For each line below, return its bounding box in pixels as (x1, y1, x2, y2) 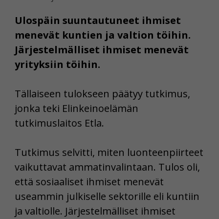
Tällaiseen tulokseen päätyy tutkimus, (15, 87, 190, 100)
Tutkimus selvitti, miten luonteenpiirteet (15, 145, 203, 159)
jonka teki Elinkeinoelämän (15, 101, 138, 115)
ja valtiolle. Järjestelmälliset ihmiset (15, 204, 175, 218)
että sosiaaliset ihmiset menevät (15, 175, 164, 188)
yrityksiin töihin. (15, 57, 100, 71)
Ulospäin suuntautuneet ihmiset (15, 13, 181, 27)
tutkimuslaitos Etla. (15, 116, 104, 130)
